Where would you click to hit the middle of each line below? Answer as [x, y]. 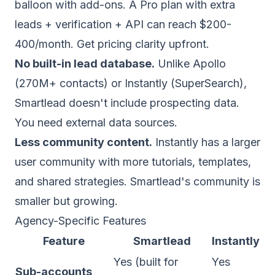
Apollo [209, 64]
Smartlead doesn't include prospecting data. [127, 103]
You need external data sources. [96, 122]
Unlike [174, 64]
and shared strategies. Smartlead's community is [137, 181]
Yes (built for [146, 262]
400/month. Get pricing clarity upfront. [112, 44]
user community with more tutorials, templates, [133, 162]
